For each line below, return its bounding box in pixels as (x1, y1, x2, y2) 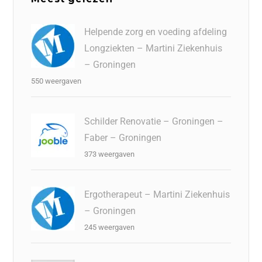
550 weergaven (31, 76, 82, 85)
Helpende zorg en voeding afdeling (84, 26, 227, 37)
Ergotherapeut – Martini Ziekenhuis (84, 188, 230, 200)
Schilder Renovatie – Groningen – (84, 115, 224, 127)
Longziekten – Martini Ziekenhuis (84, 42, 223, 54)
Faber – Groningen (84, 132, 162, 143)
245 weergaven (84, 222, 135, 232)
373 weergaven (84, 149, 135, 158)
